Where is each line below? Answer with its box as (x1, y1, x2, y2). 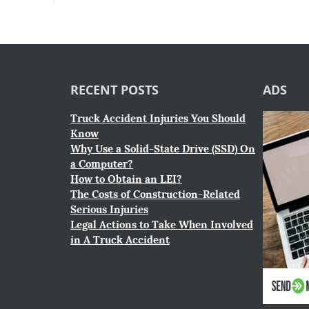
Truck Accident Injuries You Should (70, 112, 246, 126)
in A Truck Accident (70, 233, 170, 247)
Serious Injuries (70, 203, 148, 217)
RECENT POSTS (70, 81, 159, 99)
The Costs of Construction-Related (70, 188, 240, 201)
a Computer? (70, 157, 133, 171)
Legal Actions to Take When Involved (70, 218, 253, 232)
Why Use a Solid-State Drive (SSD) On (70, 142, 255, 156)
